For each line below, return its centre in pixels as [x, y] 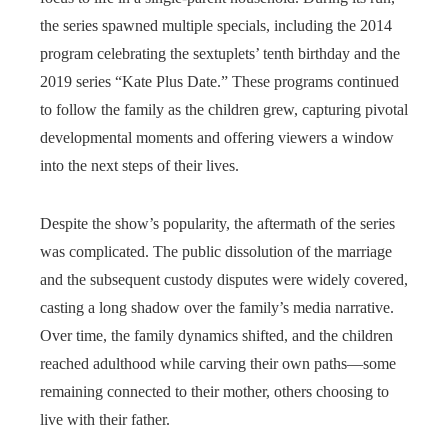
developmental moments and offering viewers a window [217, 137]
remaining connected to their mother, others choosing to [214, 391]
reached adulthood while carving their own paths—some [218, 363]
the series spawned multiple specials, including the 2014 [216, 25]
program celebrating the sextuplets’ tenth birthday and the [220, 53]
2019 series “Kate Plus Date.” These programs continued [219, 81]
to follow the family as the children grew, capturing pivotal [224, 109]
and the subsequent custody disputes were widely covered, [224, 279]
